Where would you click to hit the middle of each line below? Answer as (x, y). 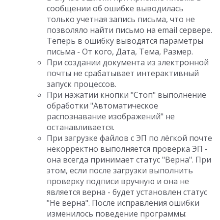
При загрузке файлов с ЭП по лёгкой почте (129, 138)
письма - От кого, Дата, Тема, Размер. (120, 52)
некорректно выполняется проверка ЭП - (127, 149)
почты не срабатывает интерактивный (123, 73)
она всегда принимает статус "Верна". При (129, 160)
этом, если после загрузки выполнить (120, 170)
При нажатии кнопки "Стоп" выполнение (126, 95)
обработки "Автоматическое (102, 106)
